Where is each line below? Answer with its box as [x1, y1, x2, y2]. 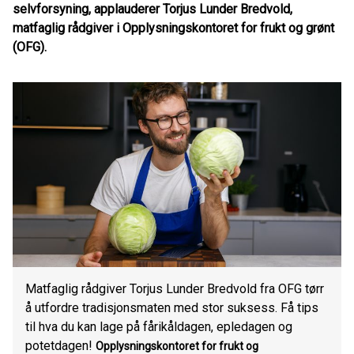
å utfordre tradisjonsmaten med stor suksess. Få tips [25, 300, 318, 315]
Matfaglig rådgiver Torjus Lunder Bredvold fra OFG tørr [25, 281, 324, 296]
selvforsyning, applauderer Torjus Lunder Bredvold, [13, 2, 292, 17]
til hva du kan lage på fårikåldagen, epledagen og [25, 319, 292, 334]
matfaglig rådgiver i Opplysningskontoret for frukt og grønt [13, 21, 334, 36]
